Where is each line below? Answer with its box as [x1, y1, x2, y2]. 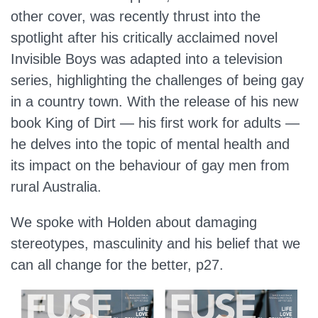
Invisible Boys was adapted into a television [11, 51, 283, 67]
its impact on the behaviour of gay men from [11, 158, 290, 173]
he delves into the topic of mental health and [11, 136, 290, 152]
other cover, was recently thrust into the [11, 9, 261, 24]
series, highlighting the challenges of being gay [11, 72, 304, 88]
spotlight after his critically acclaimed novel [11, 30, 278, 45]
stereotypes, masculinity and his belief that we [11, 236, 300, 251]
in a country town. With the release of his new [11, 94, 298, 109]
